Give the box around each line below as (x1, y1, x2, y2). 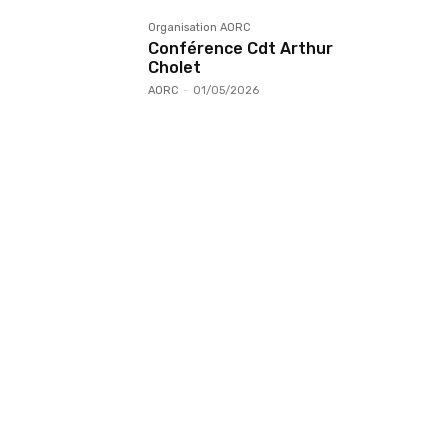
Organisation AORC (148, 21, 251, 35)
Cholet (148, 58, 201, 78)
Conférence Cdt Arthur (148, 39, 333, 59)
